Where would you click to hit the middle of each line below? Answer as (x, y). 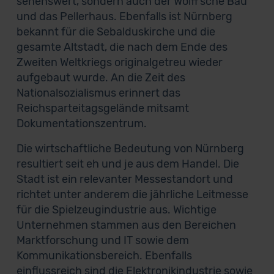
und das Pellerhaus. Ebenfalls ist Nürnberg (124, 17)
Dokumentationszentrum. (81, 124)
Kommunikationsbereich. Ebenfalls (104, 256)
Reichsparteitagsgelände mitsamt (102, 108)
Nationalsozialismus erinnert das (98, 93)
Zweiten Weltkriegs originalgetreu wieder (119, 62)
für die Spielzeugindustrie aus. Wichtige (116, 210)
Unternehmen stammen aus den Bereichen (126, 225)
